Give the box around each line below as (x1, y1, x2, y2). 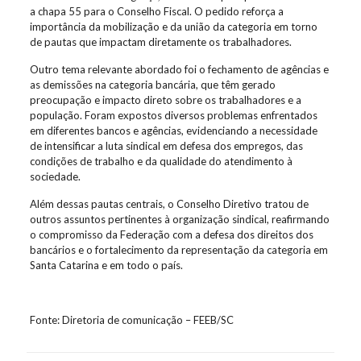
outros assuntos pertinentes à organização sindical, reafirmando (29, 213, 330, 226)
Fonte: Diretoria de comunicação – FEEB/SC (29, 313, 234, 326)
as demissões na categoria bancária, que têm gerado (29, 78, 276, 91)
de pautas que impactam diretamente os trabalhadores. (29, 35, 292, 48)
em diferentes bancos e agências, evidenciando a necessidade (29, 124, 317, 137)
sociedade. (29, 170, 81, 183)
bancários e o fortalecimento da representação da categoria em (29, 243, 328, 256)
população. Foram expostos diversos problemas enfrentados (29, 109, 317, 122)
